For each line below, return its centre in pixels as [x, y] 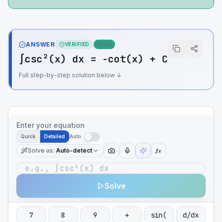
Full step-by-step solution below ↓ [70, 75]
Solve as [40, 150]
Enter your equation [51, 125]
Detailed [55, 136]
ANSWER [40, 44]
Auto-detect [74, 150]
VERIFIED [77, 44]
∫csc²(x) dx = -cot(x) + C [93, 59]
